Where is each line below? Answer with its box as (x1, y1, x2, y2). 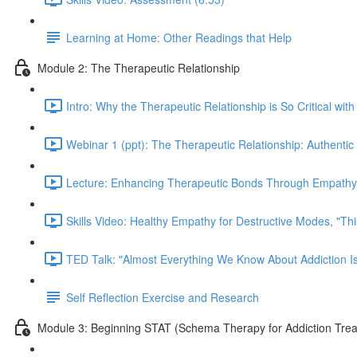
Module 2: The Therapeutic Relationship (37, 59, 240, 76)
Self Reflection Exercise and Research (66, 288, 259, 305)
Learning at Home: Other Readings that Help (66, 29, 292, 45)
